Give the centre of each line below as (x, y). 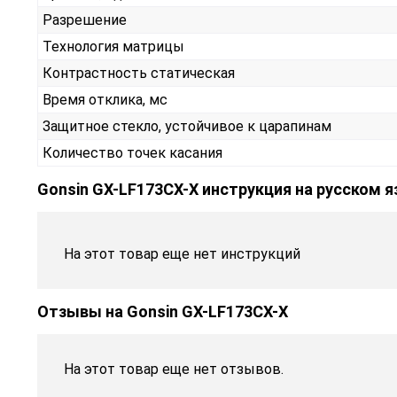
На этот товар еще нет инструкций (182, 254)
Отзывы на (82, 312)
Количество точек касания (132, 153)
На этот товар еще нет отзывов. (174, 370)
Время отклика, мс (105, 100)
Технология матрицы (113, 47)
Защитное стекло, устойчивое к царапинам (187, 127)
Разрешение (85, 20)
